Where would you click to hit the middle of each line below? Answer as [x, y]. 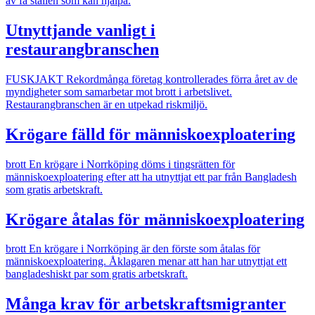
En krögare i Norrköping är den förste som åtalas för [144, 249]
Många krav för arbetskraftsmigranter [146, 304]
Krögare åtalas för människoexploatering [155, 219]
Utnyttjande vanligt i [81, 30]
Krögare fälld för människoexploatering [150, 134]
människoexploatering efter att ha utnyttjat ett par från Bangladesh [151, 176]
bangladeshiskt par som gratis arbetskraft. [97, 274]
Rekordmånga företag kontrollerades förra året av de [182, 79]
